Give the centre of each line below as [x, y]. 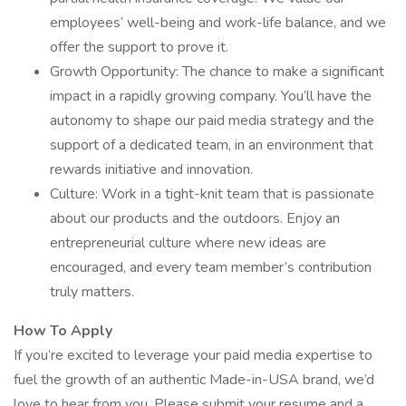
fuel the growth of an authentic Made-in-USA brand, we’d [194, 380]
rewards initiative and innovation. [151, 169]
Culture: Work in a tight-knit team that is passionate [212, 194]
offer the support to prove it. [139, 47]
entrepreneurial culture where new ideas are [188, 243]
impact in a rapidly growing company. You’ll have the [211, 96]
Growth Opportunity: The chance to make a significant [217, 72]
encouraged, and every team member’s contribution [211, 267]
